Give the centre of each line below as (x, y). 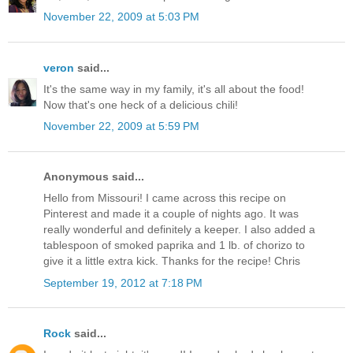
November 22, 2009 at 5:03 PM (121, 17)
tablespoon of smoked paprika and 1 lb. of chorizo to (174, 245)
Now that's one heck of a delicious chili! (141, 104)
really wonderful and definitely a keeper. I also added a (179, 230)
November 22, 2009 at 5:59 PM (121, 126)
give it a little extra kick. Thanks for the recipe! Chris (172, 261)
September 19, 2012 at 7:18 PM (123, 282)
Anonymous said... (94, 177)
